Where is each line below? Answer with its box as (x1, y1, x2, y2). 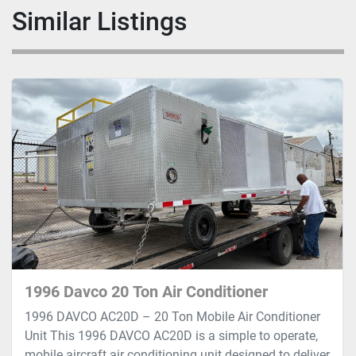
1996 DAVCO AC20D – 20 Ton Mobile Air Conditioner (25, 309, 320, 325)
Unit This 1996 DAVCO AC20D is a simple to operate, (25, 328, 318, 344)
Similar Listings (27, 6, 188, 37)
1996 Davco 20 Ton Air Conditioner (25, 282, 268, 302)
